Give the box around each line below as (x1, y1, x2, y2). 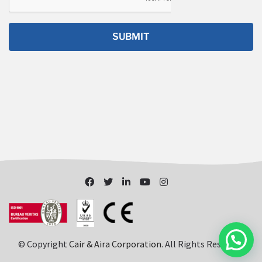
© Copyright (18, 238, 69, 250)
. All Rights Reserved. (161, 238, 244, 250)
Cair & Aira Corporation (68, 238, 161, 250)
